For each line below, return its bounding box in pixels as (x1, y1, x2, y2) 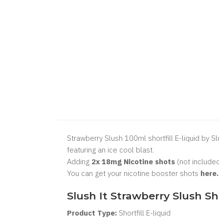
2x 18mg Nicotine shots (91, 157, 175, 166)
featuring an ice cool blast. (67, 145, 154, 154)
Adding (67, 157, 91, 166)
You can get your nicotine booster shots (67, 169, 200, 178)
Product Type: (67, 208, 117, 218)
